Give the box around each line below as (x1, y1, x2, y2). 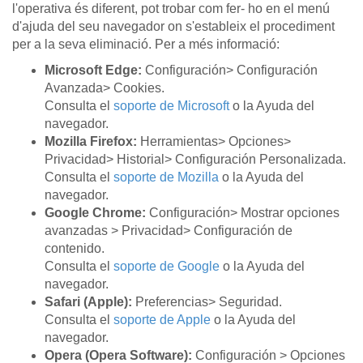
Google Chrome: (45, 205, 146, 220)
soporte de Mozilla (113, 169, 219, 184)
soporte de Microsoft (113, 98, 229, 113)
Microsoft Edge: (45, 62, 142, 77)
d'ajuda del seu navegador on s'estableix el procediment (12, 19, 335, 33)
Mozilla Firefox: (45, 134, 137, 148)
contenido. (45, 241, 105, 255)
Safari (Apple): (45, 294, 132, 309)
